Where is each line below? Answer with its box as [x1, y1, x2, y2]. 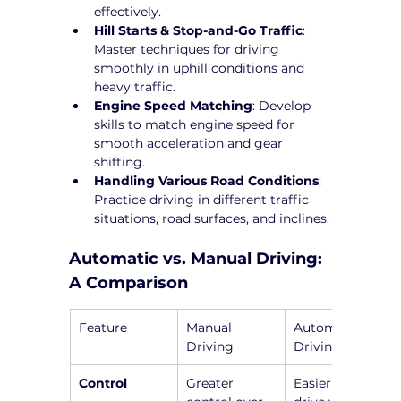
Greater [186, 374, 238, 391]
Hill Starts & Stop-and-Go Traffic [94, 21, 303, 38]
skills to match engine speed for [94, 115, 299, 132]
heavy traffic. [94, 78, 176, 95]
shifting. [94, 153, 146, 170]
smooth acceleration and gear [94, 134, 287, 151]
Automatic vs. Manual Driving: [69, 248, 328, 269]
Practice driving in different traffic [94, 191, 313, 208]
